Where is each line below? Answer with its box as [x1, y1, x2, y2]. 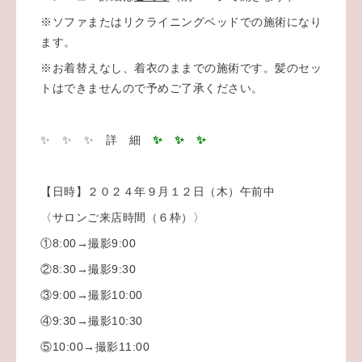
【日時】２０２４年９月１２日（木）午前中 [40, 184, 275, 198]
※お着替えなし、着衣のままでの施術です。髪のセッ [40, 61, 322, 74]
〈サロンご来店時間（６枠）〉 [40, 210, 204, 224]
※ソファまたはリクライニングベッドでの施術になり [40, 15, 322, 28]
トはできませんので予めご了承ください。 [40, 81, 263, 95]
